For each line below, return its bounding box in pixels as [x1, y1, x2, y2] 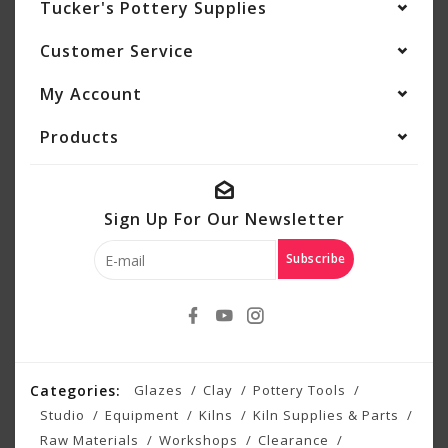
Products [40, 126, 119, 148]
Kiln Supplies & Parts [253, 406, 399, 424]
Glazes [134, 381, 183, 399]
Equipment [105, 406, 179, 424]
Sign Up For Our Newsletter [103, 208, 345, 230]
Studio [40, 406, 85, 424]
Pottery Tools [253, 381, 346, 399]
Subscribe [285, 250, 346, 267]
